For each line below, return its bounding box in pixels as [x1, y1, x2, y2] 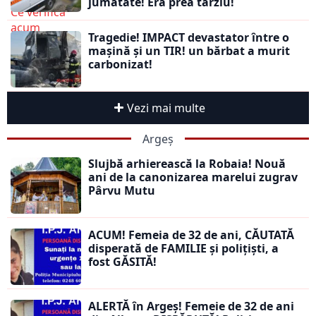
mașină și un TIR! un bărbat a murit [88, 42, 290, 59]
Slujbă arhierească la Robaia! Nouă [88, 155, 286, 171]
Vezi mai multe [126, 99, 205, 116]
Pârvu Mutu [88, 182, 155, 198]
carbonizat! [88, 56, 152, 72]
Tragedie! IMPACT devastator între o [88, 29, 289, 45]
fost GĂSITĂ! [88, 253, 157, 269]
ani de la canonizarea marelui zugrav [88, 169, 298, 185]
